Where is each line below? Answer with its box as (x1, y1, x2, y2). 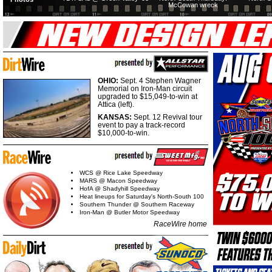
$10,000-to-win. (98, 129, 149, 137)
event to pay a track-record (98, 121, 185, 129)
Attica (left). (98, 100, 134, 109)
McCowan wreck (168, 1, 219, 8)
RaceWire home (154, 219, 207, 228)
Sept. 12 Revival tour (134, 113, 202, 121)
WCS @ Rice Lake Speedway (80, 169, 163, 176)
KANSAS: (98, 113, 134, 121)
